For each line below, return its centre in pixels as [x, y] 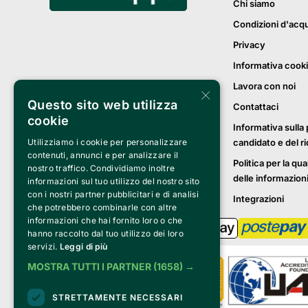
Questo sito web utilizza [103, 105]
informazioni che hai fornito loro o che [105, 220]
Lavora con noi [264, 86]
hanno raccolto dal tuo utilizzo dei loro [106, 233]
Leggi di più [84, 246]
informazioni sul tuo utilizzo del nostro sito [114, 181]
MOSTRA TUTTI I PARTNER [89, 266]
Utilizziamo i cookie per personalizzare [108, 142]
